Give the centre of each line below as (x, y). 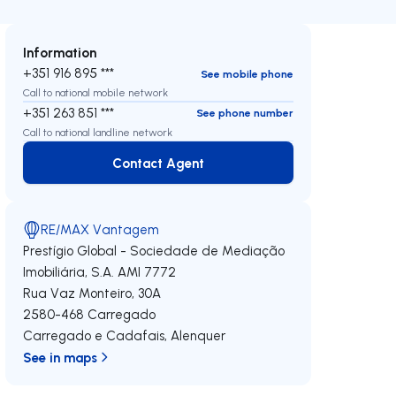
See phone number (244, 113)
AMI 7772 (147, 272)
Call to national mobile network (96, 92)
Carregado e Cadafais (94, 335)
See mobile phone (247, 73)
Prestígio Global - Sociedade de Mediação (154, 251)
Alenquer (198, 335)
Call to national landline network (98, 132)
